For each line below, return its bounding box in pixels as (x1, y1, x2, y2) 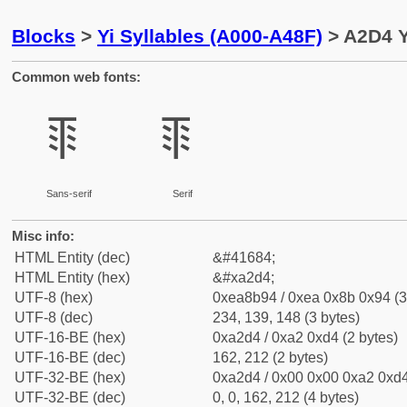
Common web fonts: (12, 69, 141, 84)
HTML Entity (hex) (15, 270, 130, 285)
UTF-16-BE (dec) (15, 350, 125, 365)
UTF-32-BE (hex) (15, 370, 125, 385)
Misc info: (12, 228, 74, 243)
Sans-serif (45, 188, 92, 199)
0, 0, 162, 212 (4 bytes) (213, 390, 359, 405)
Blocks (12, 25, 75, 46)
